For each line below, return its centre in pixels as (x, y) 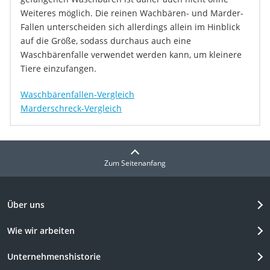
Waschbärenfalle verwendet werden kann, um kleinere (131, 55)
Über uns (26, 205)
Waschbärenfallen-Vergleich (77, 95)
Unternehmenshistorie (54, 257)
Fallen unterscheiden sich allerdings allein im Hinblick (130, 27)
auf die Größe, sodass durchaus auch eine (106, 41)
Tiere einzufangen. (58, 69)
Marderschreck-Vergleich (71, 108)
